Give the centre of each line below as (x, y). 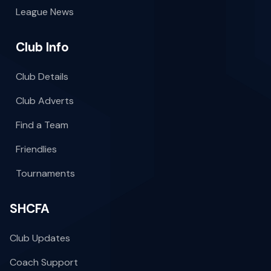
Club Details (42, 77)
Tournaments (45, 174)
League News (45, 12)
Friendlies (36, 149)
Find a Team (42, 125)
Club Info (42, 47)
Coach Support (44, 263)
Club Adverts (45, 101)
